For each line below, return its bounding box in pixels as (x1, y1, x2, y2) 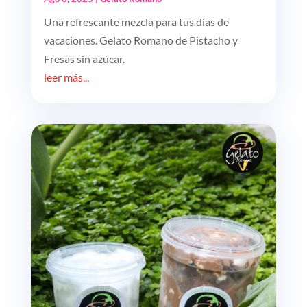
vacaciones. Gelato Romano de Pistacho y (43, 33, 238, 47)
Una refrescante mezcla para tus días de (43, 14, 229, 28)
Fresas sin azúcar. (43, 51, 125, 65)
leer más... (43, 70, 89, 84)
